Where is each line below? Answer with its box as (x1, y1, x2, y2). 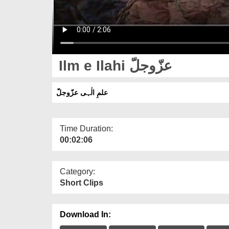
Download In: (60, 210, 111, 219)
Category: (60, 167, 95, 176)
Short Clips (60, 178, 103, 187)
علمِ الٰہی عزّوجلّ (56, 88, 108, 97)
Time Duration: (60, 124, 113, 133)
